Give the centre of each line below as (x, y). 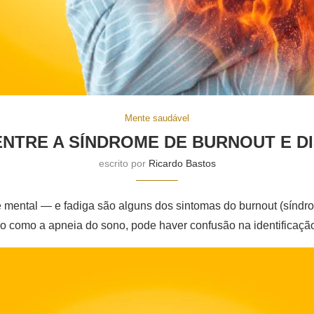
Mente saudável (157, 118)
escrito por (123, 163)
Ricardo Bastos (182, 163)
